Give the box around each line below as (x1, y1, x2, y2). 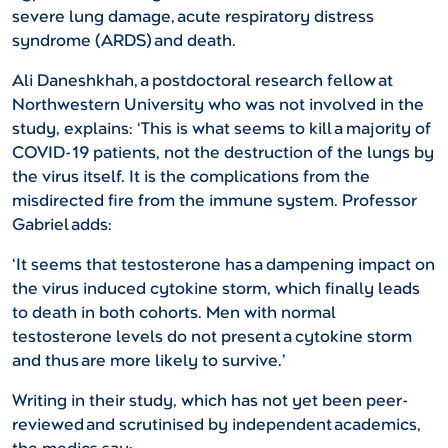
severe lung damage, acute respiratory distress (12, 6, 374, 28)
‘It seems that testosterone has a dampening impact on (12, 254, 435, 276)
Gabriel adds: (12, 214, 112, 236)
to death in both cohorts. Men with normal (12, 302, 336, 324)
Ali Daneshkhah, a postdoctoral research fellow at (12, 70, 393, 92)
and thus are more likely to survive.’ (12, 350, 286, 372)
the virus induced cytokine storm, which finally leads (12, 278, 420, 300)
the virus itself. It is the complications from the (12, 166, 370, 188)
